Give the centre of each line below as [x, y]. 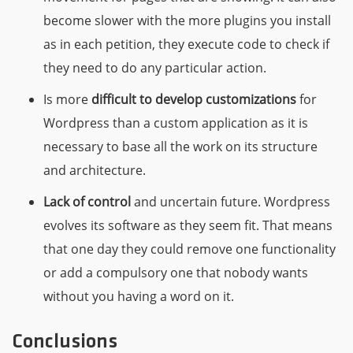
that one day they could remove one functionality [190, 249]
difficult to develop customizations [194, 99]
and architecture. [95, 170]
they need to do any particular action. [155, 67]
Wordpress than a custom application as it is [176, 123]
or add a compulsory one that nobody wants [176, 272]
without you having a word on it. [139, 296]
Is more [67, 99]
